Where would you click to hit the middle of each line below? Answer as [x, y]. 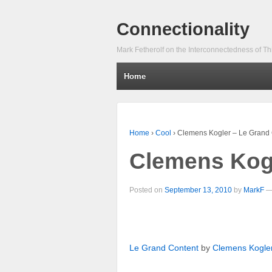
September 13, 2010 [198, 190]
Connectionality [183, 29]
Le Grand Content [164, 248]
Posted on [147, 190]
